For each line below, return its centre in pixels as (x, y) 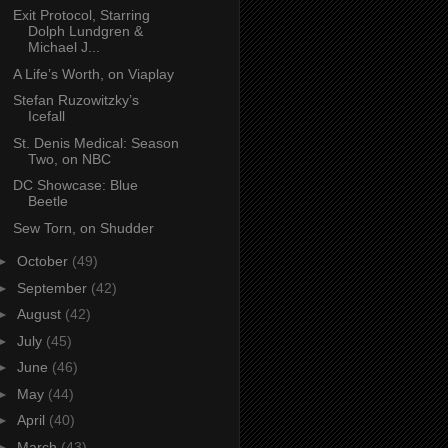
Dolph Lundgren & (85, 31)
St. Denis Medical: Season (95, 142)
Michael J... (63, 47)
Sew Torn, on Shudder (83, 227)
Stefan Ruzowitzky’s (75, 100)
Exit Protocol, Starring (81, 15)
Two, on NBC (69, 158)
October (44, 261)
